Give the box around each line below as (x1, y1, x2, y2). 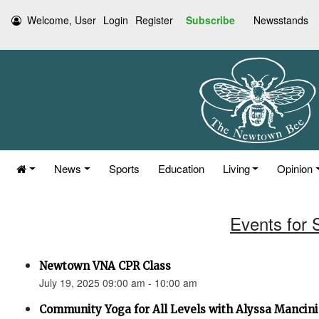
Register (135, 13, 173, 27)
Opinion (277, 161, 313, 176)
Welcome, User (27, 13, 96, 27)
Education (157, 161, 204, 176)
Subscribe (186, 13, 235, 27)
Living (222, 161, 250, 176)
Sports (108, 161, 140, 176)
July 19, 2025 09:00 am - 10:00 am (39, 276, 197, 290)
